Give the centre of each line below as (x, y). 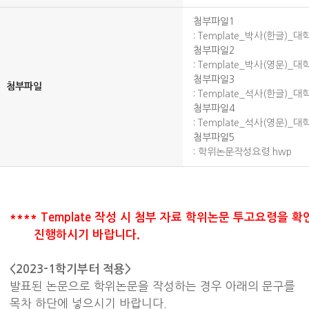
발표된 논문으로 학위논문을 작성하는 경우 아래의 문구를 (152, 286)
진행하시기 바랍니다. (77, 235)
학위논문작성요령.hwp (245, 152)
